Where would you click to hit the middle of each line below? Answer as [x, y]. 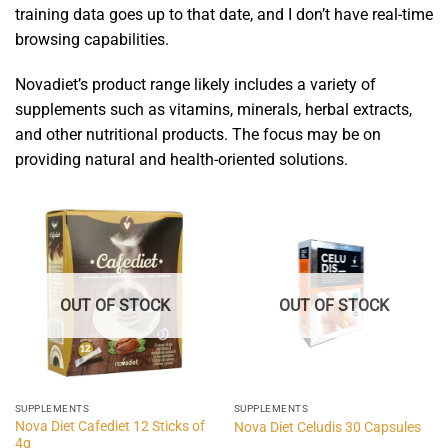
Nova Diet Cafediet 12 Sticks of [109, 425]
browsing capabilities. [92, 39]
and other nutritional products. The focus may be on [198, 135]
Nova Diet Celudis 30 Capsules [327, 426]
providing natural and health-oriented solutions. [181, 160]
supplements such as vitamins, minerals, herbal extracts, [213, 110]
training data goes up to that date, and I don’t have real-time [224, 14]
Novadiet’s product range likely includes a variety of [195, 85]
